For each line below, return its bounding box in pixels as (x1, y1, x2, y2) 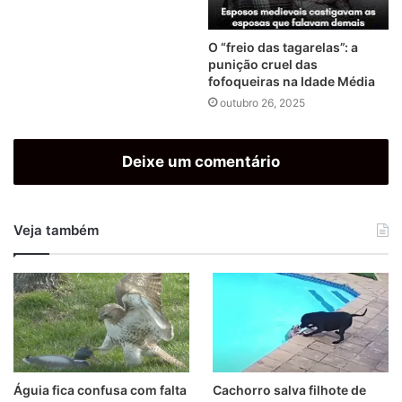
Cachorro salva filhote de (212, 381, 366, 398)
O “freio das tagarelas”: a (208, 39, 358, 55)
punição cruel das (208, 56, 318, 72)
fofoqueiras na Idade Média (208, 73, 375, 89)
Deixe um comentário (122, 152, 280, 170)
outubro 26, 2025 (220, 95, 305, 109)
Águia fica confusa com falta (13, 381, 187, 398)
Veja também (13, 221, 99, 239)
